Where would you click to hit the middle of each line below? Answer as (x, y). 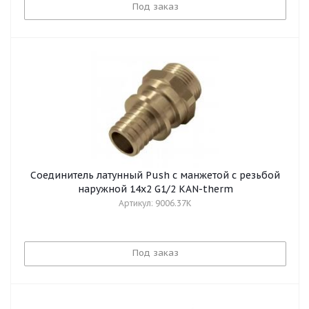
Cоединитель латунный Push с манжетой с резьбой (155, 175)
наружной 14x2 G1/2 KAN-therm (155, 189)
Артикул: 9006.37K (155, 203)
